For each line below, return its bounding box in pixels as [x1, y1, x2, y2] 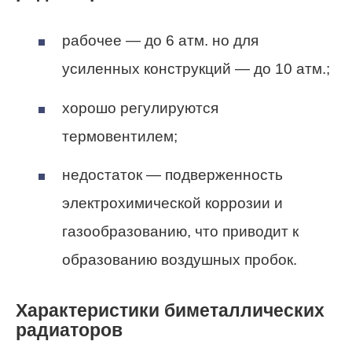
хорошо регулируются [62, 99, 218, 116]
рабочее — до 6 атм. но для [62, 32, 258, 49]
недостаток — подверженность [62, 166, 283, 183]
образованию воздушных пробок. [62, 251, 297, 268]
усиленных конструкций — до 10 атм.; [62, 60, 330, 78]
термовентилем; [62, 127, 178, 145]
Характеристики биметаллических [16, 300, 324, 321]
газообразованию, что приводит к [62, 222, 299, 240]
